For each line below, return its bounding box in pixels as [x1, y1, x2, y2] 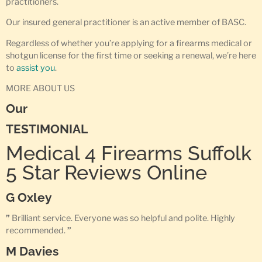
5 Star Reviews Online [6, 161, 207, 185]
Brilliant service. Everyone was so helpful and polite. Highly [10, 213, 235, 224]
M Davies [6, 243, 58, 258]
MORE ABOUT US [6, 82, 75, 94]
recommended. [6, 225, 67, 236]
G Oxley [6, 190, 52, 205]
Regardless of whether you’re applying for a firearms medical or [6, 37, 252, 49]
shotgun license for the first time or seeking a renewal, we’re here [6, 50, 256, 61]
